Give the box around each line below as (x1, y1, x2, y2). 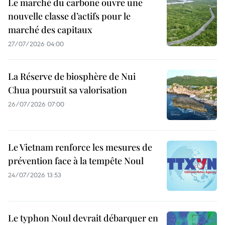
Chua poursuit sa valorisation (8, 84, 127, 96)
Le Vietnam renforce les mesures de (8, 141, 152, 154)
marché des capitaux (8, 24, 92, 36)
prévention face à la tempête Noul (8, 155, 144, 167)
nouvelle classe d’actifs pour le (8, 10, 131, 23)
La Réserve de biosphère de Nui (8, 70, 136, 83)
